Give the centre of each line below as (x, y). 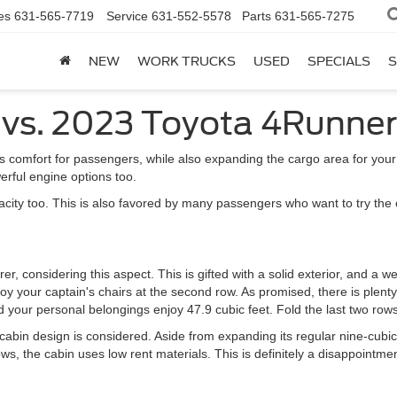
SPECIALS (339, 62)
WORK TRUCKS (187, 62)
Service (127, 16)
